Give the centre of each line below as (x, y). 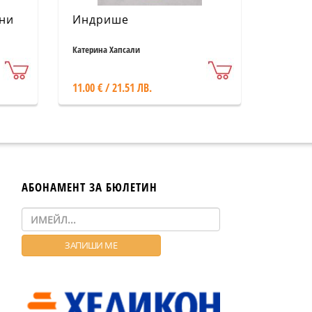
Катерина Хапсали (106, 49)
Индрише (100, 19)
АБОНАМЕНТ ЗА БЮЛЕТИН (89, 187)
